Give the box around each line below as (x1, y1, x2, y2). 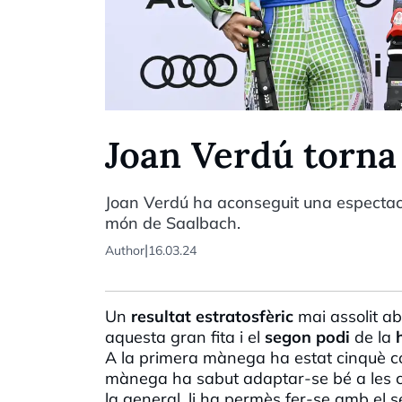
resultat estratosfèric (131, 305, 293, 327)
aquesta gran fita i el (105, 326, 265, 347)
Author (105, 241, 144, 258)
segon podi (265, 326, 354, 347)
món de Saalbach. (105, 212, 240, 233)
